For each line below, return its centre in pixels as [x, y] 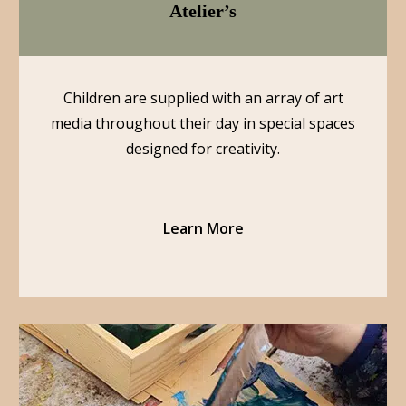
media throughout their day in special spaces [203, 123]
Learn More [203, 228]
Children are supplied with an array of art [203, 98]
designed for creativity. [203, 149]
